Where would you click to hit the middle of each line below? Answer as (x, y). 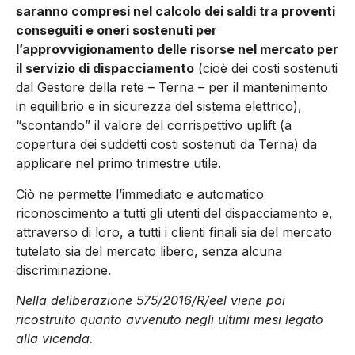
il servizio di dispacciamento (105, 69)
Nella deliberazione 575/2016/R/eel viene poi (151, 301)
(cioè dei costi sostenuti (266, 69)
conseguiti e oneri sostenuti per (116, 31)
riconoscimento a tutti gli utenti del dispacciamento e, (174, 213)
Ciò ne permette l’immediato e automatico (140, 194)
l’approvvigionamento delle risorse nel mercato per (177, 50)
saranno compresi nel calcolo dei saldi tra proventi (176, 11)
